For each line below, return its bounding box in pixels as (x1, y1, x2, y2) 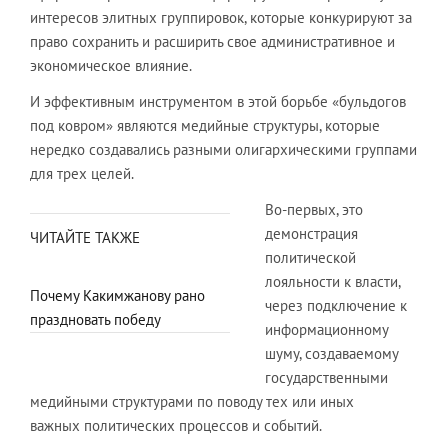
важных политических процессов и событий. (30, 415, 322, 435)
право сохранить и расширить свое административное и (30, 31, 395, 51)
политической (265, 247, 356, 267)
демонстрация (265, 223, 358, 243)
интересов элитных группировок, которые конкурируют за (30, 7, 412, 27)
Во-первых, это (265, 199, 363, 219)
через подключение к (265, 295, 407, 315)
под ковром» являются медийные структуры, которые (30, 115, 380, 135)
